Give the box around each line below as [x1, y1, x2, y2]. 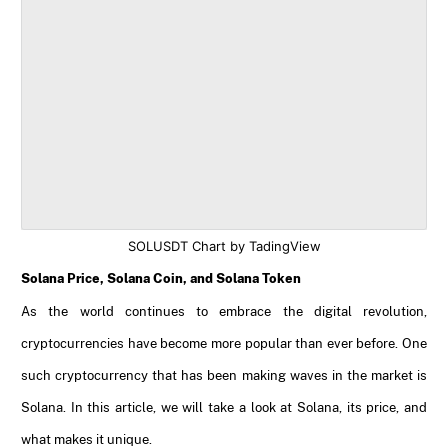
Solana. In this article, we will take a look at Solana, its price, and [21, 399, 427, 415]
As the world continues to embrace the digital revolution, [21, 303, 427, 319]
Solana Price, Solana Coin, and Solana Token [21, 270, 301, 286]
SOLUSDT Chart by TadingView [127, 237, 321, 254]
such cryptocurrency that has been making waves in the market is [21, 367, 427, 383]
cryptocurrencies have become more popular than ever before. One [21, 335, 427, 351]
